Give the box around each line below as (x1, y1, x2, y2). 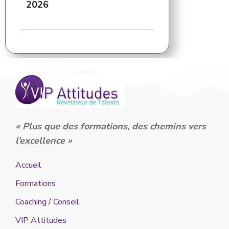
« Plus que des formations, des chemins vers (15, 120, 206, 132)
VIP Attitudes (15, 214, 66, 226)
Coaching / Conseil (15, 196, 79, 208)
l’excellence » (15, 134, 75, 147)
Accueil (15, 159, 41, 171)
